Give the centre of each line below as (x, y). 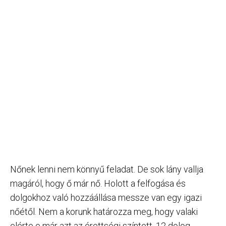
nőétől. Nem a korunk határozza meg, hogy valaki (104, 212)
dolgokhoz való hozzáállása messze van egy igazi (106, 197)
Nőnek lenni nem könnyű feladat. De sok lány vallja (107, 169)
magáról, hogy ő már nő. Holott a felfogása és (98, 183)
